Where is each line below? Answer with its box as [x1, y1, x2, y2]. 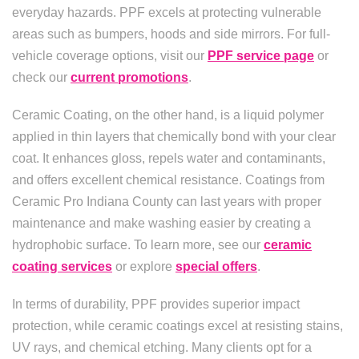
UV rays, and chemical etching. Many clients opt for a [12, 341, 312, 354]
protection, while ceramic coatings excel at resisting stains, [12, 319, 343, 333]
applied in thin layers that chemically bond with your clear [12, 130, 336, 143]
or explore [112, 260, 175, 273]
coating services [12, 260, 112, 273]
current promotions [71, 71, 188, 84]
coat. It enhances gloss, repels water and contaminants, [12, 151, 325, 165]
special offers [175, 260, 257, 273]
